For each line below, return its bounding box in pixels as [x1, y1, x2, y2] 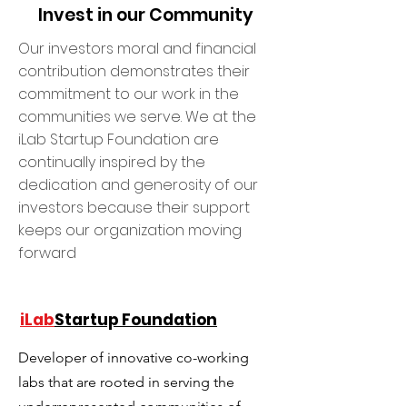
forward [18, 242, 76, 263]
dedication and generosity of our [18, 174, 258, 195]
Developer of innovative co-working [18, 348, 249, 366]
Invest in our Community [37, 2, 253, 27]
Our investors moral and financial [18, 37, 256, 59]
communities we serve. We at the [18, 105, 256, 127]
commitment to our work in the [18, 83, 239, 104]
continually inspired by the [18, 151, 205, 173]
